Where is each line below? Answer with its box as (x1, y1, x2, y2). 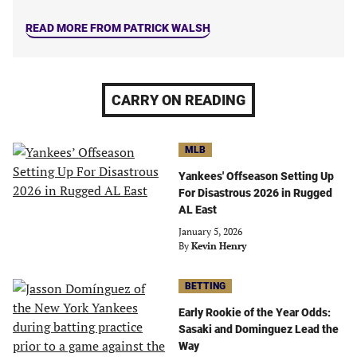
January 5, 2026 (178, 226, 242, 237)
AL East (178, 203, 217, 216)
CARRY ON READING (112, 92, 245, 108)
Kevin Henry (191, 240, 246, 252)
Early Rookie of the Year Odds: (178, 306, 331, 319)
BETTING (185, 280, 226, 292)
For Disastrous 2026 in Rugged (178, 186, 332, 199)
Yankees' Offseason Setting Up (178, 170, 334, 182)
